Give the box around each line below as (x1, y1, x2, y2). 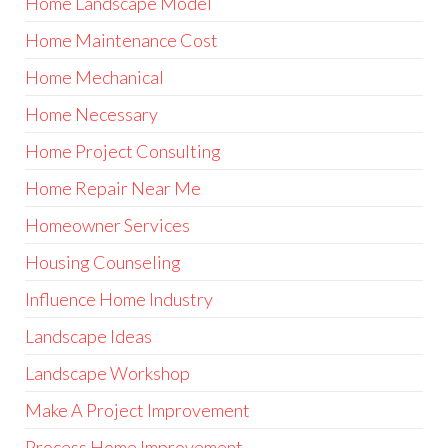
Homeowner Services (25, 214, 190, 237)
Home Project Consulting (25, 140, 221, 163)
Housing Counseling (25, 251, 181, 274)
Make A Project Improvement (25, 399, 250, 422)
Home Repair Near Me (25, 177, 201, 200)
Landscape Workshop (25, 362, 190, 385)
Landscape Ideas (25, 325, 152, 348)
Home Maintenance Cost (25, 29, 218, 52)
